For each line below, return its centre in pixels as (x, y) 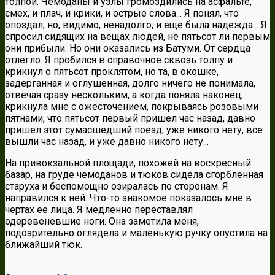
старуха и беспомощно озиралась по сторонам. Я (117, 187)
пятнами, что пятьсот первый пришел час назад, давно (130, 118)
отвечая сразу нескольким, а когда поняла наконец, (124, 95)
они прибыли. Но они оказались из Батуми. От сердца (128, 48)
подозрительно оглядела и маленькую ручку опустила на (136, 233)
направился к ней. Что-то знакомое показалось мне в (128, 198)
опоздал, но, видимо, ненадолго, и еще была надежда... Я (136, 25)
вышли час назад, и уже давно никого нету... (107, 142)
